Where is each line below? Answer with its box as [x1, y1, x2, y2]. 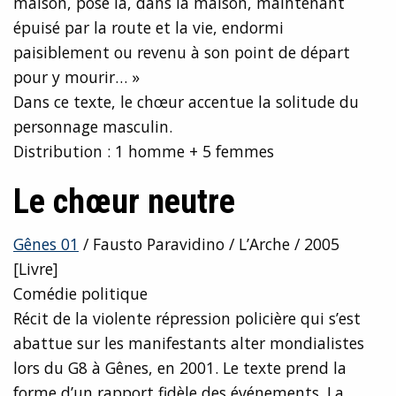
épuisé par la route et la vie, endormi [13, 17, 284, 39]
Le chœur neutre [13, 181, 235, 222]
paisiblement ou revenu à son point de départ [13, 42, 350, 64]
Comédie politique [13, 283, 148, 305]
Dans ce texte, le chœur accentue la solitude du [13, 91, 359, 113]
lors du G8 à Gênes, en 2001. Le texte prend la [13, 357, 346, 379]
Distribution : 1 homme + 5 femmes [13, 141, 274, 163]
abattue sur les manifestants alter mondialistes [13, 332, 364, 354]
